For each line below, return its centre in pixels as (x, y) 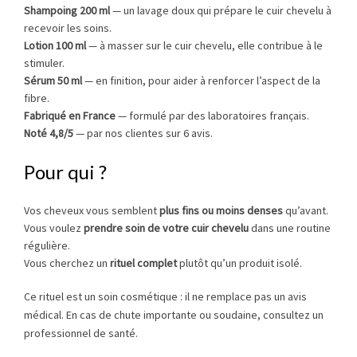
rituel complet (143, 263)
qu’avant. (306, 211)
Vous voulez (54, 228)
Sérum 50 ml (53, 80)
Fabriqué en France (70, 115)
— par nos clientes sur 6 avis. (143, 133)
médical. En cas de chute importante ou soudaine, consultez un (174, 315)
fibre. (37, 98)
